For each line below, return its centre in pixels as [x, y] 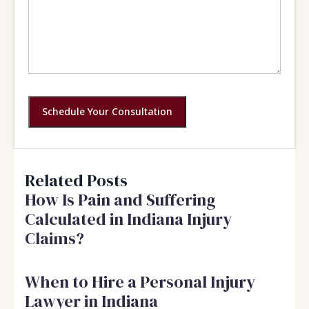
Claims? [54, 238]
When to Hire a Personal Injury [140, 281]
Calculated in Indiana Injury [128, 219]
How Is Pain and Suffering [120, 199]
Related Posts [76, 180]
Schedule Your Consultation [107, 111]
